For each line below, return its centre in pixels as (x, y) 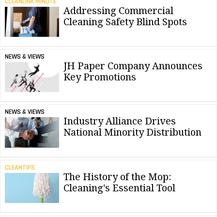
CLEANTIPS (20, 167)
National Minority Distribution (132, 132)
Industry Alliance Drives (120, 121)
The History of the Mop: (117, 177)
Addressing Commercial (118, 10)
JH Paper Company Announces (133, 66)
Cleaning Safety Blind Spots (125, 22)
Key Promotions (100, 77)
